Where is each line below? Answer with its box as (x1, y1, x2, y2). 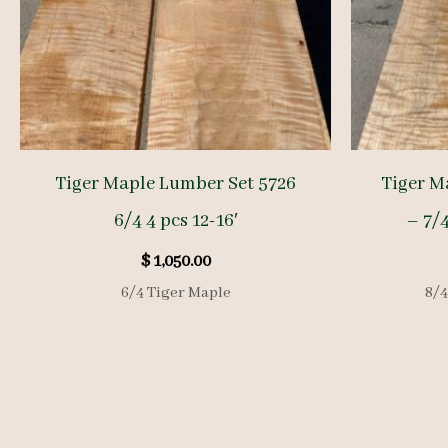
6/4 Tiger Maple (120, 282, 231, 303)
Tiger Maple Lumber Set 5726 (55, 171, 296, 196)
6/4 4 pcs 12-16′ (113, 208, 238, 233)
